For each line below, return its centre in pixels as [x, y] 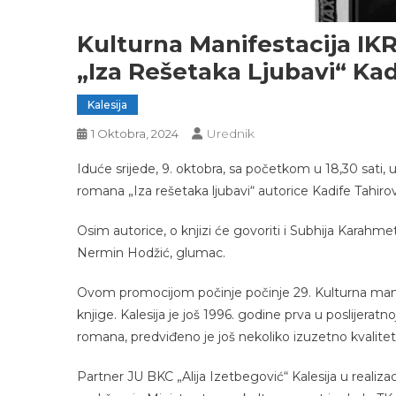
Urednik [231, 133]
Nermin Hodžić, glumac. [151, 252]
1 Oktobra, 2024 [135, 133]
